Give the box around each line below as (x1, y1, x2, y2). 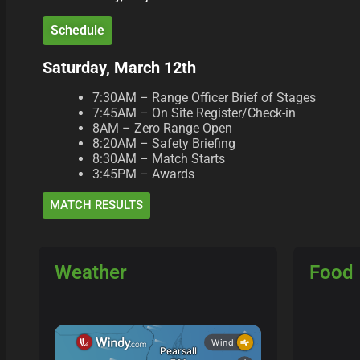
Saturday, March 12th (43, 58, 196, 78)
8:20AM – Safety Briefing (92, 136, 236, 152)
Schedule (51, 22, 104, 39)
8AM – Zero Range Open (92, 121, 233, 137)
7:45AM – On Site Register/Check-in (92, 105, 297, 121)
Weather (55, 261, 127, 284)
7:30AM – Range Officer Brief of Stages (92, 90, 317, 106)
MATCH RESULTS (50, 198, 143, 213)
